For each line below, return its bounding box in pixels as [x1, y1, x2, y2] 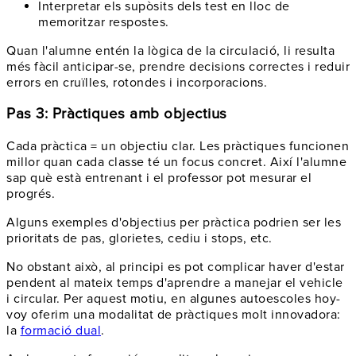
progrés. [6, 186, 55, 203]
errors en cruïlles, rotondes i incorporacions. [6, 74, 267, 91]
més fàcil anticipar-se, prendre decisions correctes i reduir [6, 58, 350, 75]
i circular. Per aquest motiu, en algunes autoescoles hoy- [6, 291, 341, 308]
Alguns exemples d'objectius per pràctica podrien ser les [6, 215, 341, 231]
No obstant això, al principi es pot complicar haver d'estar [6, 259, 345, 276]
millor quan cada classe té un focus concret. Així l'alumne [6, 154, 346, 171]
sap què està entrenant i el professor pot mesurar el [6, 170, 311, 187]
